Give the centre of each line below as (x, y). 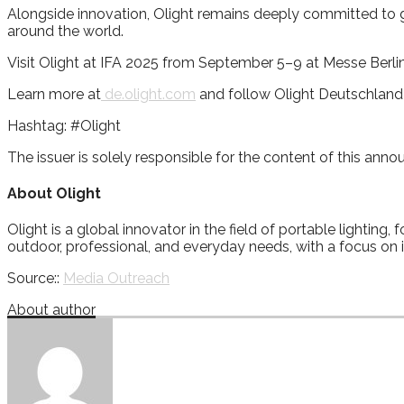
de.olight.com (148, 94)
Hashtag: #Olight (64, 125)
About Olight (54, 194)
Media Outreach (116, 279)
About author (51, 310)
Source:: (35, 279)
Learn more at (54, 94)
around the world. (65, 31)
